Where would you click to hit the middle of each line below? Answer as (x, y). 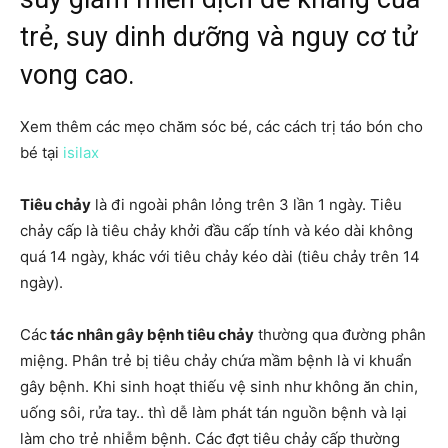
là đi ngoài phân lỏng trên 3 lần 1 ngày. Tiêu (246, 204)
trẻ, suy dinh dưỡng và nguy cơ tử (219, 37)
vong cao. (77, 75)
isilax (81, 152)
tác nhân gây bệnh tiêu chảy (150, 334)
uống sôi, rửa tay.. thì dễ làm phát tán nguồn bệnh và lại (213, 412)
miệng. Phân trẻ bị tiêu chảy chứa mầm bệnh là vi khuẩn (216, 360)
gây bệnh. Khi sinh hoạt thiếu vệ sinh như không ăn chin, (219, 386)
